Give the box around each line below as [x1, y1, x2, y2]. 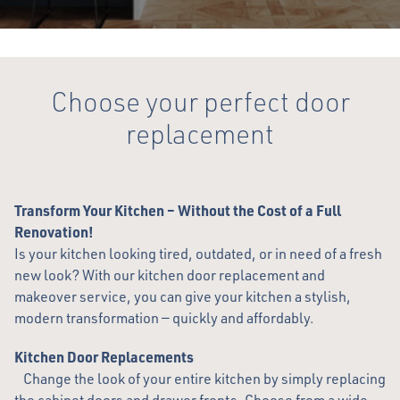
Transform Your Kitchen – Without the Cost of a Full [14, 201, 341, 220]
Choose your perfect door [50, 85, 350, 118]
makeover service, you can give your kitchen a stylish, [14, 287, 351, 305]
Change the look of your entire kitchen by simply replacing [14, 370, 386, 387]
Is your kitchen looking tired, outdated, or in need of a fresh [14, 245, 382, 262]
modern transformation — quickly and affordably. [14, 309, 314, 327]
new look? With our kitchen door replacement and [14, 266, 325, 284]
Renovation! [14, 222, 94, 241]
